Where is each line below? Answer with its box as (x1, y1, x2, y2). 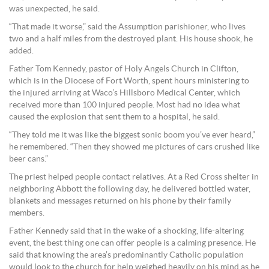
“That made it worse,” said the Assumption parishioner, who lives (9, 23, 246, 32)
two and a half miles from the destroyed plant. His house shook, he (9, 35, 253, 44)
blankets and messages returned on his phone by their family (9, 197, 231, 206)
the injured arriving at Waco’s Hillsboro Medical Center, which (9, 89, 240, 98)
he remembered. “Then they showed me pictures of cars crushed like (9, 143, 259, 152)
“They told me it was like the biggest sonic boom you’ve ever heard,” (9, 131, 255, 140)
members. (9, 209, 44, 218)
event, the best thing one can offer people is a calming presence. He (9, 239, 256, 248)
